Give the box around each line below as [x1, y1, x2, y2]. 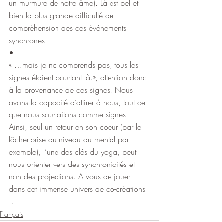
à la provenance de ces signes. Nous [9, 84, 135, 95]
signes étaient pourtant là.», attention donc [9, 71, 149, 83]
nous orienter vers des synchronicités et [9, 158, 137, 169]
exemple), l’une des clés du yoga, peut [9, 146, 139, 157]
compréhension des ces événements [9, 22, 129, 33]
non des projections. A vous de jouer [9, 170, 133, 182]
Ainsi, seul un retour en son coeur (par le [9, 121, 144, 132]
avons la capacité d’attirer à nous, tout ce [9, 96, 148, 108]
